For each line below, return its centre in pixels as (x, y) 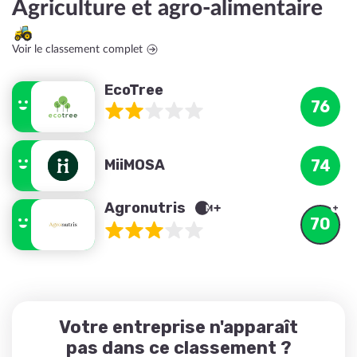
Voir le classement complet (77, 49)
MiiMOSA (135, 165)
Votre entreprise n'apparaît (178, 327)
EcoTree (134, 90)
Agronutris (147, 208)
